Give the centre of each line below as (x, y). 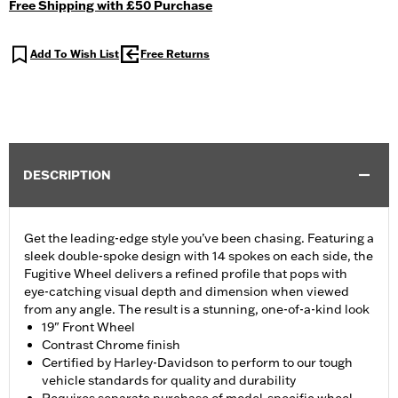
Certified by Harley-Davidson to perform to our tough (197, 363)
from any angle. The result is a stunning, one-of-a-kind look (197, 310)
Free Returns (175, 54)
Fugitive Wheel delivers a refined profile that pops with (186, 274)
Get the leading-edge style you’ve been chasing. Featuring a (199, 239)
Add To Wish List (75, 54)
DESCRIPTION (67, 175)
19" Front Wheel (88, 327)
